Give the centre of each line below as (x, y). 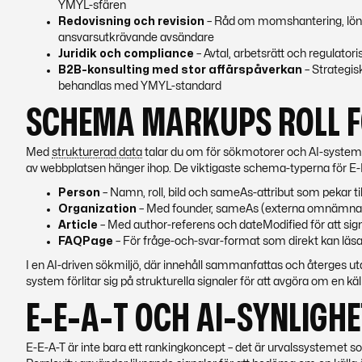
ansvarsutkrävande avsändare (136, 38)
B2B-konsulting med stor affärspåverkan (180, 70)
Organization (97, 209)
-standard (196, 86)
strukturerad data (97, 152)
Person (79, 193)
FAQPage (86, 241)
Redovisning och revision (131, 21)
